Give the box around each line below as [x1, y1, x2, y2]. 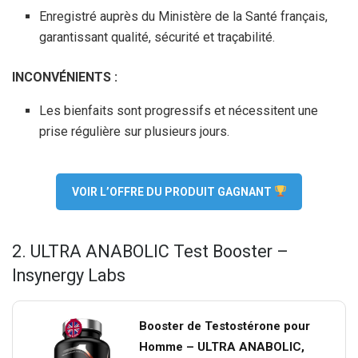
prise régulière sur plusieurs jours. [39, 124, 230, 139]
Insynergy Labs [12, 265, 125, 285]
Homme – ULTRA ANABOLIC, [139, 339, 304, 354]
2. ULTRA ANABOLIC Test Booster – [12, 241, 288, 261]
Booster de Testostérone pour [139, 318, 310, 333]
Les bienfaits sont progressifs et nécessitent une [39, 103, 319, 118]
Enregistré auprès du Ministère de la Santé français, [39, 9, 328, 24]
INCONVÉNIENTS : [12, 70, 117, 85]
